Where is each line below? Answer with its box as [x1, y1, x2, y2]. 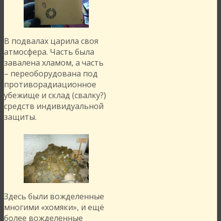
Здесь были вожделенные [4, 191, 104, 202]
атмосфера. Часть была [4, 46, 94, 58]
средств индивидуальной [4, 101, 104, 112]
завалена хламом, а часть [4, 57, 104, 69]
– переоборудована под [4, 68, 98, 79]
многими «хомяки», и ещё [4, 202, 104, 213]
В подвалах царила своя [4, 36, 98, 47]
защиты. [4, 111, 37, 123]
